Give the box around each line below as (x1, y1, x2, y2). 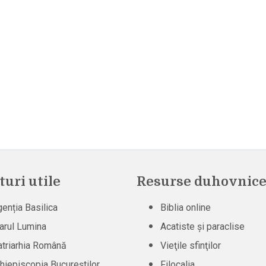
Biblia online (160, 201, 211, 213)
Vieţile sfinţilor (160, 239, 221, 251)
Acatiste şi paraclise (160, 220, 245, 232)
